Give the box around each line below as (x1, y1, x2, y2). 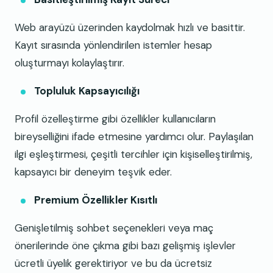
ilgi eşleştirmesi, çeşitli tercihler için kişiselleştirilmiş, (15, 147, 252, 161)
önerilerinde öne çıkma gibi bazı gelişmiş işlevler (15, 239, 236, 253)
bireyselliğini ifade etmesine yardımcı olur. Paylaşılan (15, 130, 253, 144)
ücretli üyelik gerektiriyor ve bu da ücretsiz (15, 257, 212, 271)
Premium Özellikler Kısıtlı (34, 193, 157, 207)
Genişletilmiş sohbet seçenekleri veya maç (15, 221, 213, 235)
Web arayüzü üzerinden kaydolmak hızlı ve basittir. (15, 21, 245, 35)
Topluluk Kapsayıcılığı (34, 84, 140, 98)
